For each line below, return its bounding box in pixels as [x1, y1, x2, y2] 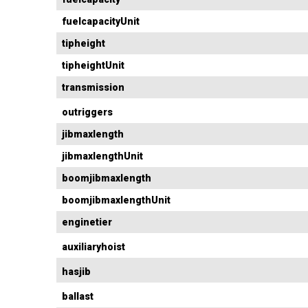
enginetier [62, 217, 112, 228]
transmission [62, 82, 124, 93]
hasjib [62, 266, 91, 278]
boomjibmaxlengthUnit [62, 195, 170, 206]
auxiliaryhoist [62, 241, 125, 253]
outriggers [62, 107, 113, 118]
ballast [62, 291, 93, 302]
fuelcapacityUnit [62, 16, 140, 27]
